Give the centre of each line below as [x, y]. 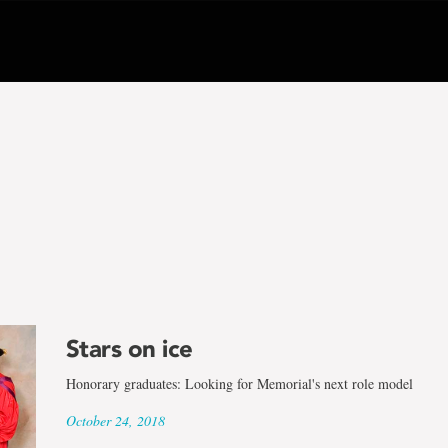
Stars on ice [129, 348]
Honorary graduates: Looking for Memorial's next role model [239, 383]
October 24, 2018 [115, 420]
